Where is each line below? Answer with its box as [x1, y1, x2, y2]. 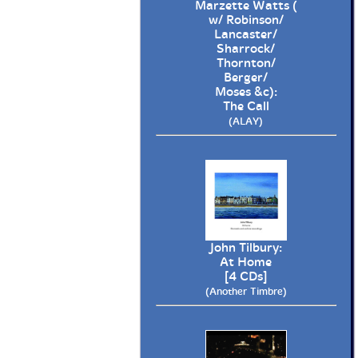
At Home [220, 254, 272, 269]
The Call [222, 99, 269, 114]
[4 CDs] [225, 268, 267, 284]
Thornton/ [216, 56, 276, 71]
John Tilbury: [209, 240, 282, 255]
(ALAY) [229, 115, 263, 128]
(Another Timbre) [205, 284, 287, 297]
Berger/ [224, 70, 268, 86]
